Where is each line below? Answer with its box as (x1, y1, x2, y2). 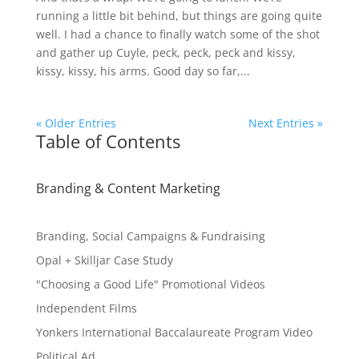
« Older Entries (35, 115, 116, 131)
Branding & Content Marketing (35, 179, 220, 197)
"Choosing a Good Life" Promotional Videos (35, 276, 265, 292)
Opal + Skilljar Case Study (35, 252, 173, 268)
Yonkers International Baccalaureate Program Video (35, 325, 313, 340)
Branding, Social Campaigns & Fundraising (35, 228, 265, 244)
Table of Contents (35, 129, 180, 153)
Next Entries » (248, 115, 324, 131)
